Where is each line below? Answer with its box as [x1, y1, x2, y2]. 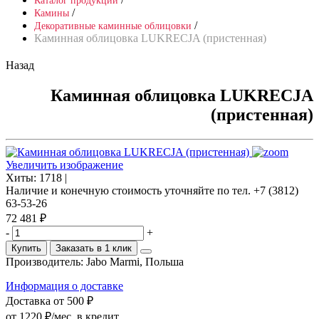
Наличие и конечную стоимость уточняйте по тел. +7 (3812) [6, 184, 298, 197]
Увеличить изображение [6, 158, 123, 171]
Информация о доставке [6, 279, 123, 292]
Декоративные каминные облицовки [34, 21, 192, 31]
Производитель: [6, 255, 86, 268]
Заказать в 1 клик [56, 242, 132, 253]
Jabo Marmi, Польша [86, 255, 184, 268]
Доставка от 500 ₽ [6, 294, 93, 307]
